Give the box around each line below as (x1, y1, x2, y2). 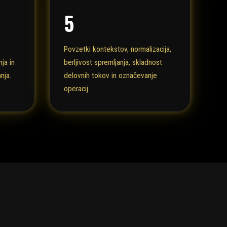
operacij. (64, 84, 90, 94)
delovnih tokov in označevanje (64, 71, 157, 81)
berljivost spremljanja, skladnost (64, 58, 162, 67)
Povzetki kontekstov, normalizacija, (64, 45, 171, 54)
